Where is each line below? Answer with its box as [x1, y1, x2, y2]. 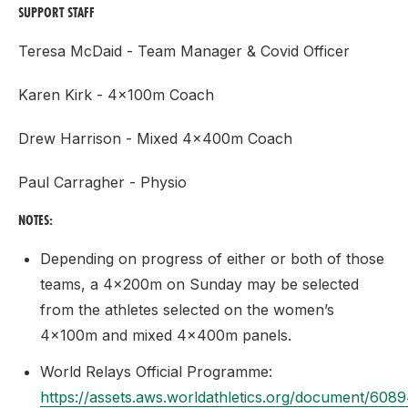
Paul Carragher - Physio [18, 173, 187, 191]
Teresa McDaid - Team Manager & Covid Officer [18, 42, 350, 60]
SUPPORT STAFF [18, 3, 95, 22]
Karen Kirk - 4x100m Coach [18, 86, 214, 104]
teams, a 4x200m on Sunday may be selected [40, 275, 359, 293]
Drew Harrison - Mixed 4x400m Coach [18, 129, 292, 148]
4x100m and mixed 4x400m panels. [40, 326, 291, 344]
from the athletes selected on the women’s [40, 301, 334, 319]
